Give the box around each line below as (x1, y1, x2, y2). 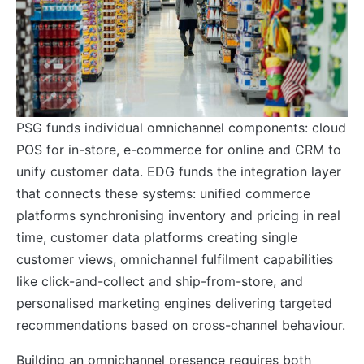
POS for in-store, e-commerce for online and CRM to (16, 141, 341, 158)
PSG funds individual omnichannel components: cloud (16, 119, 346, 136)
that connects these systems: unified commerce (16, 184, 310, 201)
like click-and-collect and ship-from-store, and (16, 272, 303, 289)
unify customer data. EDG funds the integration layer (16, 162, 341, 180)
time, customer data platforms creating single (16, 228, 297, 245)
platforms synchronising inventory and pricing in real (16, 206, 340, 223)
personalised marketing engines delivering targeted (16, 294, 332, 311)
